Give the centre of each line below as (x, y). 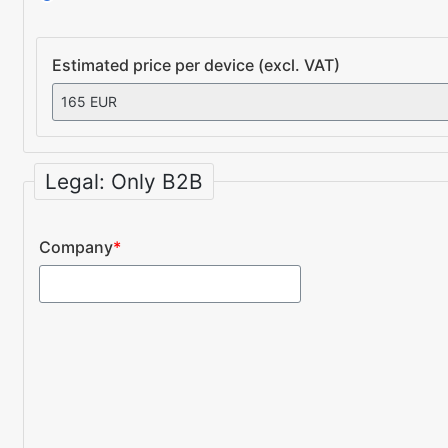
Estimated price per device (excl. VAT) (196, 64)
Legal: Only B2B (124, 181)
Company (76, 247)
